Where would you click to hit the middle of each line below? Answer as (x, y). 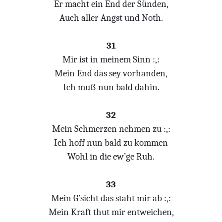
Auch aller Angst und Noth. (111, 18)
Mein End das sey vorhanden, (111, 73)
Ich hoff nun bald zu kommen (111, 143)
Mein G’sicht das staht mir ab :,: (111, 198)
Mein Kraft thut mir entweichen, (111, 212)
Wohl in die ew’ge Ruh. (111, 157)
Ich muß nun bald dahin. (111, 87)
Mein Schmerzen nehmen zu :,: (111, 129)
